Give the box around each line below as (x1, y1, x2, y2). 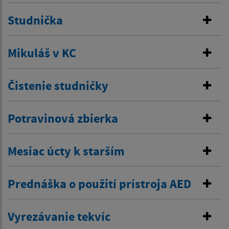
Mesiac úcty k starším (8, 143, 125, 159)
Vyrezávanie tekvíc (8, 209, 110, 225)
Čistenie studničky (8, 78, 108, 94)
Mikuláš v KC (8, 45, 76, 61)
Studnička (8, 12, 63, 29)
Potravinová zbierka (8, 110, 118, 127)
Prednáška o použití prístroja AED (8, 176, 191, 192)
